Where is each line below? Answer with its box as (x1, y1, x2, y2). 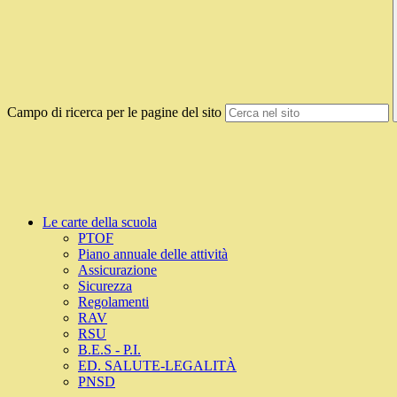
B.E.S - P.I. (78, 342, 141, 358)
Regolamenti (78, 294, 149, 310)
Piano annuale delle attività (78, 246, 228, 262)
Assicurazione (78, 262, 157, 278)
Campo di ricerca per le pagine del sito (7, 105, 222, 121)
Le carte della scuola (43, 214, 157, 230)
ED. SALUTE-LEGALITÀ (78, 358, 237, 374)
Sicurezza (78, 278, 132, 294)
